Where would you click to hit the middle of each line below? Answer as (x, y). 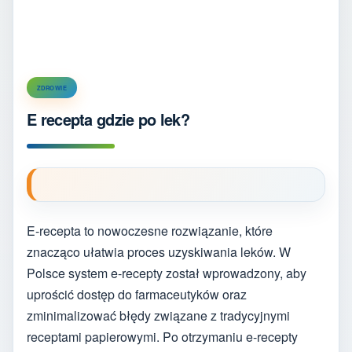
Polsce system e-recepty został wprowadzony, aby (167, 273)
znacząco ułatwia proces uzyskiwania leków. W (159, 251)
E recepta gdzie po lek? (108, 119)
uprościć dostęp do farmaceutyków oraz (137, 294)
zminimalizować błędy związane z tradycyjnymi (158, 315)
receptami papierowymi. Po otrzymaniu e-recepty (162, 336)
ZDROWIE (52, 87)
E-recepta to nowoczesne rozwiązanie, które (150, 230)
